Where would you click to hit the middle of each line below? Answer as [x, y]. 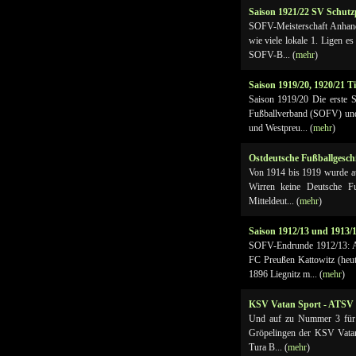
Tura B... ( [268, 347]
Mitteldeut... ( [274, 201]
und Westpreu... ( [281, 128]
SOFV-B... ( [272, 55]
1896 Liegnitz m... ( [285, 274]
